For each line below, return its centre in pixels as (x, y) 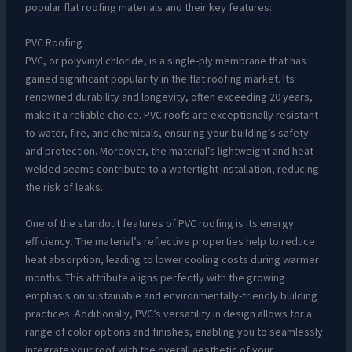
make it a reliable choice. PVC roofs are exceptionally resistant (171, 115)
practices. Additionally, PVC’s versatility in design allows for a (168, 313)
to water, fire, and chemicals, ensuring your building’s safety (167, 133)
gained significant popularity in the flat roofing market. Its (159, 79)
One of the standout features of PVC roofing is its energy (159, 223)
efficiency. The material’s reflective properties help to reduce (170, 241)
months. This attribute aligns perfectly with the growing (155, 277)
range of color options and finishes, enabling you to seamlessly (174, 331)
